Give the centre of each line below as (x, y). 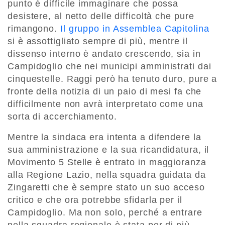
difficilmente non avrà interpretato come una (105, 104)
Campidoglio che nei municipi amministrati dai (109, 67)
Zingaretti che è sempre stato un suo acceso (106, 188)
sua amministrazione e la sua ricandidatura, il (108, 150)
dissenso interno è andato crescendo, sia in (104, 54)
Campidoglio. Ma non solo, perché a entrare (105, 213)
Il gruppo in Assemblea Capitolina (135, 29)
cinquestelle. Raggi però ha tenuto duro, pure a (113, 79)
